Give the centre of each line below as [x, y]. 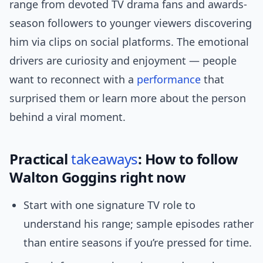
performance [169, 80]
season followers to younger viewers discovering [131, 23]
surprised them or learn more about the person [128, 98]
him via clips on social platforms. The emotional [129, 42]
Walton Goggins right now [98, 177]
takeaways [104, 159]
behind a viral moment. [68, 117]
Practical [41, 159]
